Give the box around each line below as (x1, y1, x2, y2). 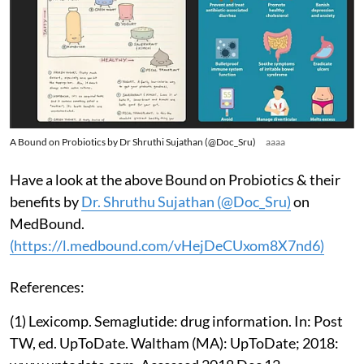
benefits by (10, 192, 81, 210)
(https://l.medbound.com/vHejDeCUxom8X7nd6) (10, 236, 324, 254)
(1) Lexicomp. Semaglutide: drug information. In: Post (10, 311, 343, 330)
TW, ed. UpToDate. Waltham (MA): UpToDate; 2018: (10, 333, 339, 352)
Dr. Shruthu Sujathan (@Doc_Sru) (81, 192, 291, 210)
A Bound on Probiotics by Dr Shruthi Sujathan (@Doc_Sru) (10, 135, 256, 148)
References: (10, 277, 84, 296)
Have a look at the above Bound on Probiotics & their (10, 170, 340, 188)
